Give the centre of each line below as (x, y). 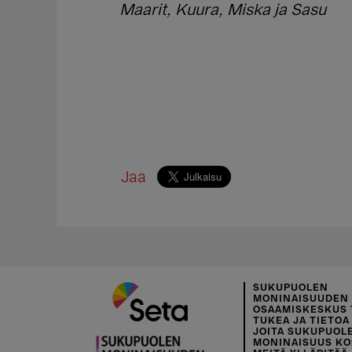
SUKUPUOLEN (291, 288)
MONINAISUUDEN (301, 299)
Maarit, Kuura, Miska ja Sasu (223, 10)
